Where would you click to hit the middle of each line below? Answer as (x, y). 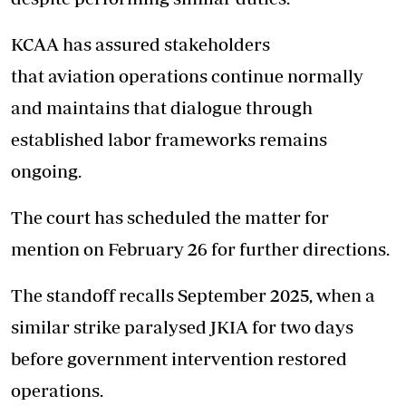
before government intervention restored (179, 358)
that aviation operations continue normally (187, 76)
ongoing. (46, 171)
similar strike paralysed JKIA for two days (182, 327)
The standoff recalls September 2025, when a (193, 295)
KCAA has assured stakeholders (140, 44)
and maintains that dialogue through (162, 107)
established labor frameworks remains (169, 139)
